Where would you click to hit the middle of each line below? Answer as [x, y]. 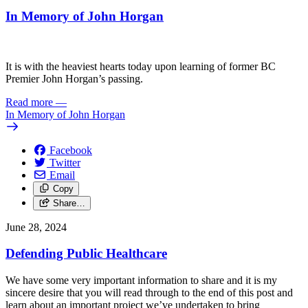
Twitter [65, 162]
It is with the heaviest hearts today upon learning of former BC [141, 66]
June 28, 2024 [36, 227]
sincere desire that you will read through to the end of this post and [149, 293]
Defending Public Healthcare [86, 254]
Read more [29, 102]
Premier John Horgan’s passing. [76, 78]
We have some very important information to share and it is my [141, 280]
